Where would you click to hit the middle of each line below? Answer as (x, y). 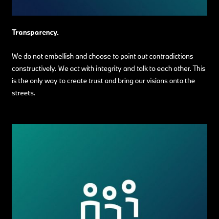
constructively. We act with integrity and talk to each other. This (109, 68)
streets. (24, 92)
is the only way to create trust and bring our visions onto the (103, 80)
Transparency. (35, 32)
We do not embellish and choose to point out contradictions (102, 56)
